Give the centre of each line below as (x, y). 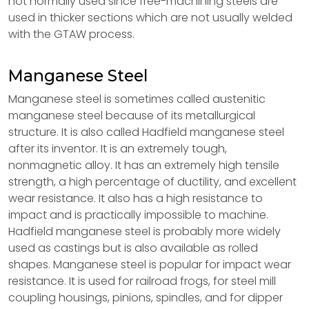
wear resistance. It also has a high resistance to (136, 198)
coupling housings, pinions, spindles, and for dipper (146, 298)
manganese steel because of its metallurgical (132, 116)
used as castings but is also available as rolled (133, 248)
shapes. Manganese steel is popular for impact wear (150, 265)
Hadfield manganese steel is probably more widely (144, 231)
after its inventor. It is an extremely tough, (118, 149)
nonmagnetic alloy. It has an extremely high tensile (144, 165)
